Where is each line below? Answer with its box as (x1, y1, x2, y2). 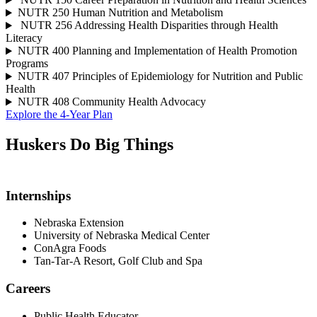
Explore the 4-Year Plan (6, 108, 113, 121)
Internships (6, 188, 71, 203)
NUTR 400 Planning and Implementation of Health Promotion (17, 45, 297, 57)
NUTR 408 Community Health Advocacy (17, 96, 206, 108)
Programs (6, 57, 48, 70)
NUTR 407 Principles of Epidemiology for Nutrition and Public (17, 70, 303, 83)
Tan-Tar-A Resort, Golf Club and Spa (34, 255, 202, 267)
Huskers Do (6, 135, 95, 154)
